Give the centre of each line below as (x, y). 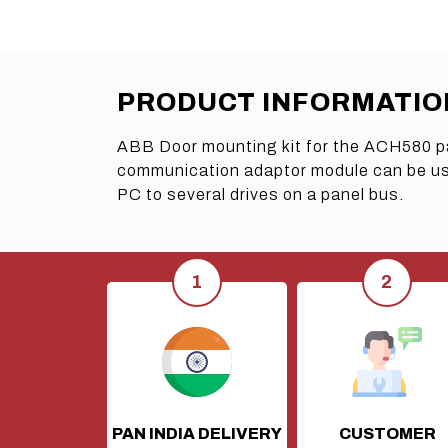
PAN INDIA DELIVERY (197, 433)
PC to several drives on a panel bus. (260, 194)
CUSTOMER (387, 433)
